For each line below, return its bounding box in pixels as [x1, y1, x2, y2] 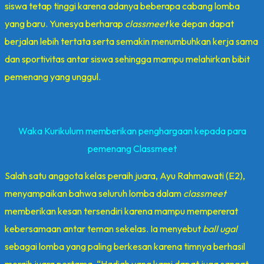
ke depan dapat [168, 17, 234, 29]
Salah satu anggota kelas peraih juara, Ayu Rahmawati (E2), [5, 169, 245, 181]
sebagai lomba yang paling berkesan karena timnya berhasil [5, 240, 245, 252]
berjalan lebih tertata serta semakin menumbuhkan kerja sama [5, 35, 258, 47]
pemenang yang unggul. [5, 70, 101, 82]
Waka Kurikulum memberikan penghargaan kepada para [18, 124, 246, 137]
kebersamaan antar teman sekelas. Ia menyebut [5, 222, 203, 235]
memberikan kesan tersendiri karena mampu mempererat [5, 204, 238, 217]
